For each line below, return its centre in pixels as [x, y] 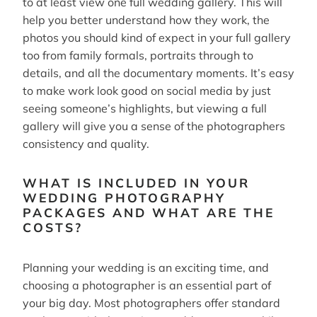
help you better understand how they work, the [146, 20]
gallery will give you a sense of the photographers [154, 126]
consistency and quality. [86, 144]
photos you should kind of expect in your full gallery [157, 38]
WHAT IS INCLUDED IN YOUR [136, 183]
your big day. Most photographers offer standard [151, 303]
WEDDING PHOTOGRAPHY [124, 198]
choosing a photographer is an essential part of [147, 286]
